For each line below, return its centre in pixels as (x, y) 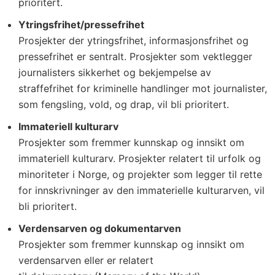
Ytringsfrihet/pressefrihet (81, 25)
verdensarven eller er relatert (86, 260)
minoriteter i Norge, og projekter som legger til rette (140, 174)
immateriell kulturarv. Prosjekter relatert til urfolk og (140, 158)
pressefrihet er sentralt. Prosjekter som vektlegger (135, 56)
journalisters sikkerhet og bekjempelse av (115, 72)
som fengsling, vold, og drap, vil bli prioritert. (124, 104)
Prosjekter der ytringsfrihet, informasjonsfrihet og (134, 41)
